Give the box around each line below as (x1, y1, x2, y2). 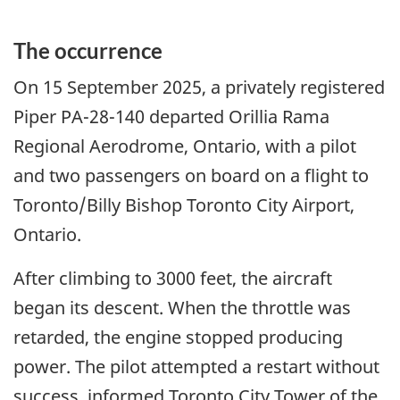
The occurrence (13, 37, 162, 63)
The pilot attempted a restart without (75, 354, 379, 379)
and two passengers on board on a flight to (13, 163, 369, 188)
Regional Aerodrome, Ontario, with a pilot (13, 134, 356, 159)
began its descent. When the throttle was (13, 296, 351, 321)
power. (13, 354, 75, 379)
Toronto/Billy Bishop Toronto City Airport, (13, 193, 354, 218)
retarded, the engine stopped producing (13, 325, 343, 350)
